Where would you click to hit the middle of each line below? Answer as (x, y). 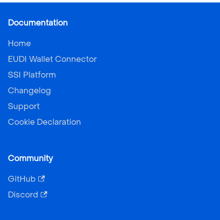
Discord (23, 195)
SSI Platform (32, 75)
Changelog (29, 91)
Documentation (38, 23)
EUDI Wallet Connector (52, 59)
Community (30, 158)
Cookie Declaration (44, 122)
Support (24, 106)
